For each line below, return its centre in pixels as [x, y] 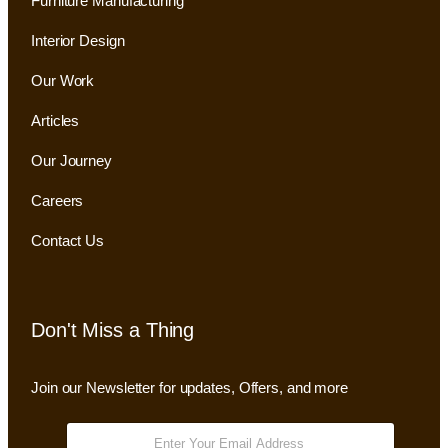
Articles [55, 121]
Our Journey [71, 161]
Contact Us [67, 241]
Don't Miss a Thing [113, 330]
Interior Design [78, 41]
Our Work [63, 81]
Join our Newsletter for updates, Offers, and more [190, 388]
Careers [57, 201]
